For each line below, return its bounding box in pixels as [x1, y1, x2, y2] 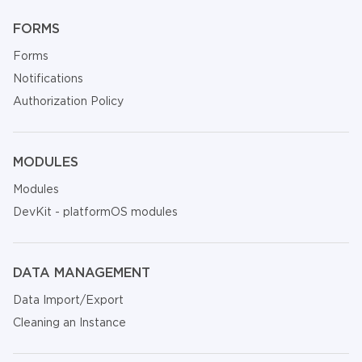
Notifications [13, 72, 83, 85]
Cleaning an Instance [13, 316, 126, 329]
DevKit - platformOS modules [13, 205, 178, 218]
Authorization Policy [13, 95, 124, 107]
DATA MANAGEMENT [13, 265, 150, 280]
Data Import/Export [13, 293, 124, 306]
